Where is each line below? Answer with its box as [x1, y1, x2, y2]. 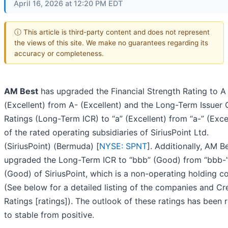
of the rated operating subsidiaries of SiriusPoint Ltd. [4, 127, 209, 138]
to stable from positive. [4, 210, 94, 220]
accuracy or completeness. [14, 49, 104, 58]
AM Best [4, 86, 38, 97]
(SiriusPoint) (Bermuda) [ [4, 141, 99, 152]
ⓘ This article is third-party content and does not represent [14, 27, 210, 36]
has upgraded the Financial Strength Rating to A [38, 86, 226, 97]
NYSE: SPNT [99, 141, 147, 152]
